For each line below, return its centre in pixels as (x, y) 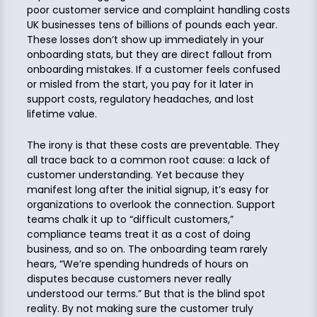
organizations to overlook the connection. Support (151, 204)
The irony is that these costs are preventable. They (153, 145)
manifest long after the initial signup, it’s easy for (148, 189)
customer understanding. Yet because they (135, 174)
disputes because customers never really (129, 278)
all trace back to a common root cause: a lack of (148, 160)
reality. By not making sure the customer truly (140, 308)
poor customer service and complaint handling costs (158, 10)
